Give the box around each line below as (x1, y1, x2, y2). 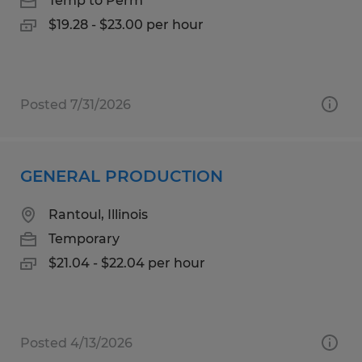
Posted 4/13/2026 (20, 335, 133, 351)
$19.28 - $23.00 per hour (48, 16, 204, 32)
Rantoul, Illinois (48, 206, 148, 222)
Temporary (48, 230, 120, 246)
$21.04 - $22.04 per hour (48, 255, 205, 271)
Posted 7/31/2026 (20, 96, 131, 112)
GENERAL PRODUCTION (20, 166, 223, 186)
